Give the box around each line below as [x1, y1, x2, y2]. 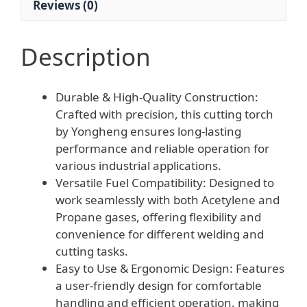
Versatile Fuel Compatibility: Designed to [56, 175, 274, 191]
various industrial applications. [56, 158, 221, 174]
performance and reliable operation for [56, 140, 269, 157]
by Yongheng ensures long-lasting [56, 123, 241, 140]
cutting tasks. [56, 243, 128, 260]
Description [21, 40, 151, 73]
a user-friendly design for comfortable [56, 278, 262, 294]
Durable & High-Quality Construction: [56, 89, 258, 106]
